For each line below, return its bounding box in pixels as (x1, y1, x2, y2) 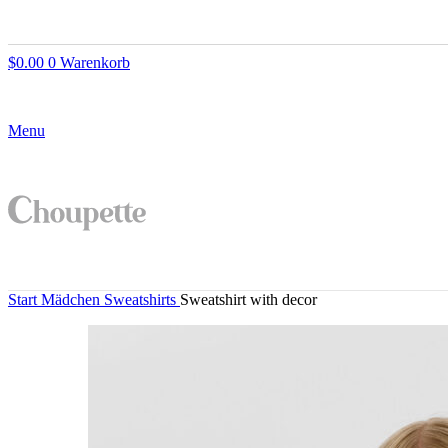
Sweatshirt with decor (180, 291, 317, 309)
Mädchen (41, 291, 104, 309)
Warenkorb (60, 54, 130, 72)
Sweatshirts (104, 291, 180, 309)
